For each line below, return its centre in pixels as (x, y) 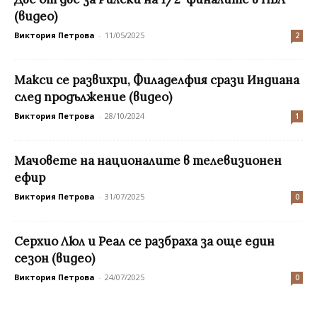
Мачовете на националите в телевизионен (148, 161)
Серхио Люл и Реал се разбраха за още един (144, 242)
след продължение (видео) (93, 97)
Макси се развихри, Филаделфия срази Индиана (157, 80)
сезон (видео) (54, 259)
